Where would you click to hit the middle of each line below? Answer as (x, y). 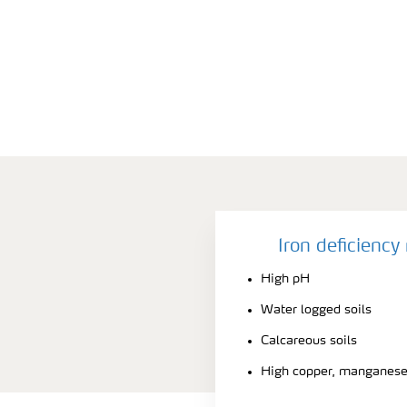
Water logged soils (316, 309)
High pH (285, 278)
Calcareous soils (309, 340)
